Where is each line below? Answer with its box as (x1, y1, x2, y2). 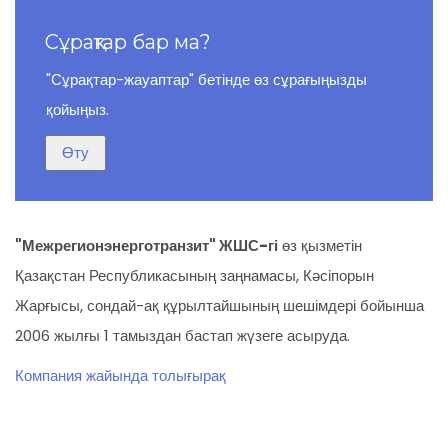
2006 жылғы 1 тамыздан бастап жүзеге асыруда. (15, 325, 350, 346)
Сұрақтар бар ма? (45, 30, 211, 54)
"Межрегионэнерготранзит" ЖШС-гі (15, 235, 278, 256)
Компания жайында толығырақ (15, 365, 226, 386)
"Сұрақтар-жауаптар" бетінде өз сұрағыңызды (46, 69, 367, 90)
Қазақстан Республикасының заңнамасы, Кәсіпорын (15, 265, 374, 286)
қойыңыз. (46, 99, 109, 120)
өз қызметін (278, 235, 362, 256)
